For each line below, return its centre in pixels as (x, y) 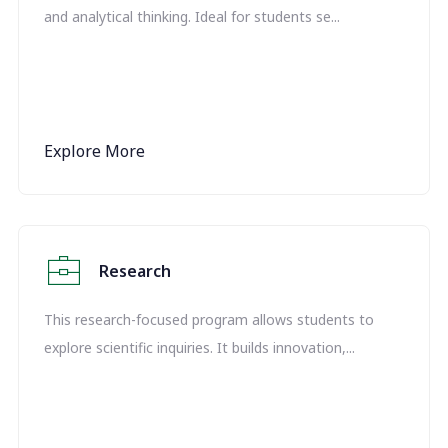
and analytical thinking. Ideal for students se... (192, 16)
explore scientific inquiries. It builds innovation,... (199, 347)
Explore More (94, 151)
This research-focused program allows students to (209, 319)
